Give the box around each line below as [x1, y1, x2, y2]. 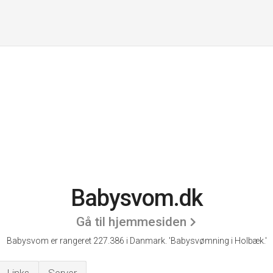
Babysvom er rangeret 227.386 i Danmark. [6, 236, 169, 246]
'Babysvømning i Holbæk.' [168, 236, 267, 246]
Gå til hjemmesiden [76, 214, 186, 229]
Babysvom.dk [70, 185, 203, 211]
